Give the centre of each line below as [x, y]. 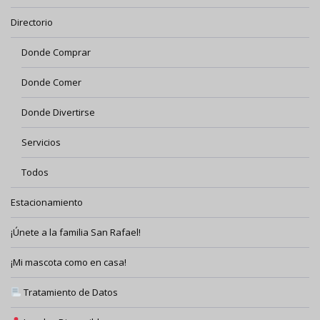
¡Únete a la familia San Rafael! [76, 232]
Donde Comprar [56, 52]
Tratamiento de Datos [69, 292]
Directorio [32, 22]
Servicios [41, 142]
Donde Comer [51, 82]
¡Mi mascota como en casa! [69, 262]
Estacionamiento [47, 202]
